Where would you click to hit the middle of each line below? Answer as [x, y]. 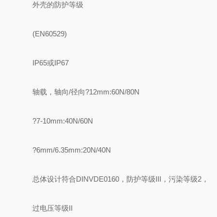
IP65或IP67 [51, 63]
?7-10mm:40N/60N [63, 121]
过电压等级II [53, 208]
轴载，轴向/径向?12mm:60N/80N [86, 92]
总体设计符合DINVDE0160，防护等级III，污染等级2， [121, 179]
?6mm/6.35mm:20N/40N [72, 150]
